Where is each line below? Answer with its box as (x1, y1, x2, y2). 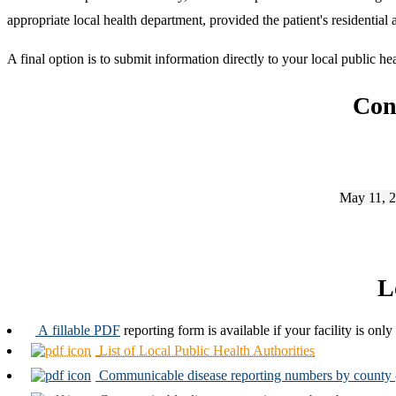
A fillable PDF (38, 322, 120, 338)
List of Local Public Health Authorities (99, 342, 315, 358)
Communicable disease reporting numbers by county (99, 367, 392, 383)
